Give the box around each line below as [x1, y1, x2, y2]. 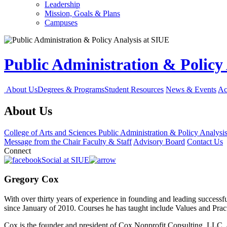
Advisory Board [133, 137, 185, 146]
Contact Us [187, 137, 223, 146]
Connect [4, 146, 31, 155]
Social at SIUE [42, 155, 89, 164]
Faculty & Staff [83, 137, 132, 146]
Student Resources [104, 85, 164, 94]
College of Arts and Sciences [4, 128, 98, 137]
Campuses [45, 18, 78, 27]
